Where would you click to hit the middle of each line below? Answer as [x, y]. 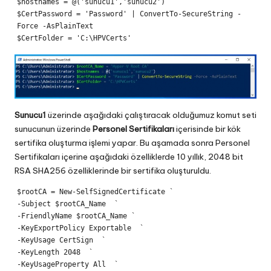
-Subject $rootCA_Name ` [67, 204]
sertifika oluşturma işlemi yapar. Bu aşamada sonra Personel [132, 142]
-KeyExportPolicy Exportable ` [80, 228]
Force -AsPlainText [55, 26]
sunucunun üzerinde [54, 129]
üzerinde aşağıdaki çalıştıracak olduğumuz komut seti [151, 115]
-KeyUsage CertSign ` [61, 240]
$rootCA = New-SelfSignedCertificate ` [95, 191]
